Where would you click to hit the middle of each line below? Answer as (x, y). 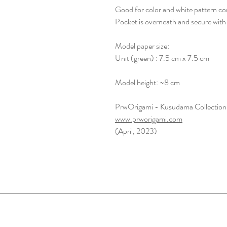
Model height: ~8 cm (147, 83)
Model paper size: (142, 46)
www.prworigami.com (149, 119)
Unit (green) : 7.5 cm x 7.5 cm (162, 58)
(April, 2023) (136, 131)
